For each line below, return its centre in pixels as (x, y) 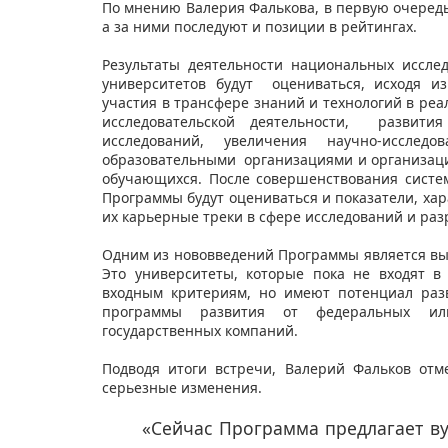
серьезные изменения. (184, 388)
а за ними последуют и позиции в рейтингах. (261, 27)
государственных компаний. (202, 331)
